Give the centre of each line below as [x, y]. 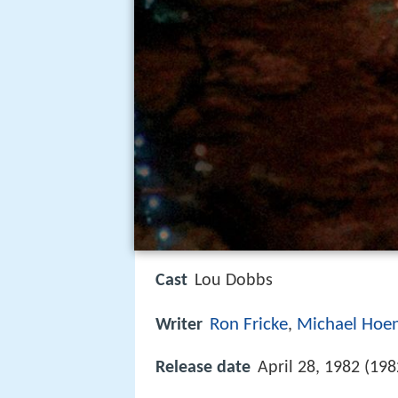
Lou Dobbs [234, 281]
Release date [203, 368]
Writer [179, 326]
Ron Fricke [249, 325]
